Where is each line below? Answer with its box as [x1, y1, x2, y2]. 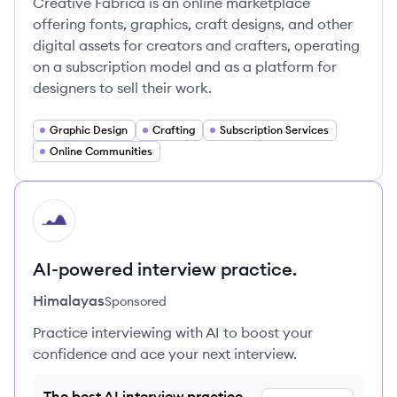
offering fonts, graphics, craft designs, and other [33, 15, 353, 33]
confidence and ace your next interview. [33, 345, 297, 362]
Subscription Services [220, 123, 329, 136]
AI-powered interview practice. [33, 258, 297, 280]
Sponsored [105, 293, 167, 309]
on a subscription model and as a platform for [33, 58, 337, 75]
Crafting [152, 123, 195, 136]
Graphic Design [50, 123, 128, 136]
